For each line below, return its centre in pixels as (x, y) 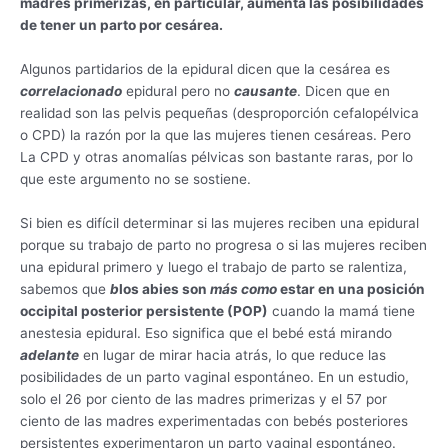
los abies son (164, 289)
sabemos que (65, 289)
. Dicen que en (343, 91)
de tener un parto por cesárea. (121, 25)
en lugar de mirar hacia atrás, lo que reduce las (232, 355)
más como (243, 289)
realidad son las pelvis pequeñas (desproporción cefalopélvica (219, 113)
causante (265, 91)
